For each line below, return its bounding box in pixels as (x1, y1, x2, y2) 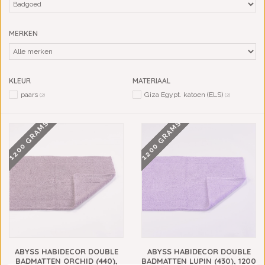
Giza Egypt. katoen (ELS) (144, 91, 225, 99)
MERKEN (9, 29, 38, 38)
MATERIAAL (132, 76, 170, 85)
